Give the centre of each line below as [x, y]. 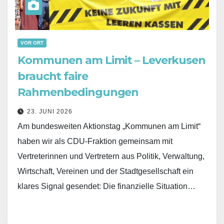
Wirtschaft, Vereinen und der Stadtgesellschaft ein [105, 171]
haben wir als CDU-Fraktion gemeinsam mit [95, 141]
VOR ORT [32, 42]
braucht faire [53, 76]
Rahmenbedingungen [78, 92]
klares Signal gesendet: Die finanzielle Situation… [106, 186]
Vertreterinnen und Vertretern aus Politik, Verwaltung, [111, 156]
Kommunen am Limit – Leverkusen [111, 60]
